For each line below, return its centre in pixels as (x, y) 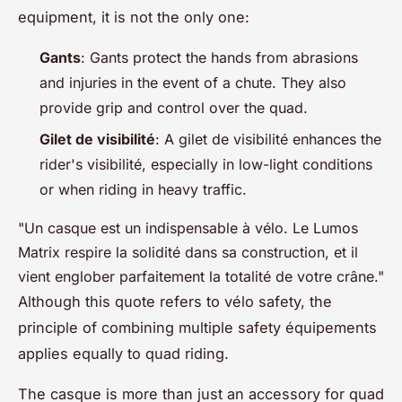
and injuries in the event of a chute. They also (193, 83)
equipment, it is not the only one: (134, 17)
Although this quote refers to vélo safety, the (175, 301)
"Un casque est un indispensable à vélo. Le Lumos (188, 227)
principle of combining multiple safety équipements (197, 327)
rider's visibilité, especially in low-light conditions (206, 164)
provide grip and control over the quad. (174, 108)
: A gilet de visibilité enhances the (268, 139)
